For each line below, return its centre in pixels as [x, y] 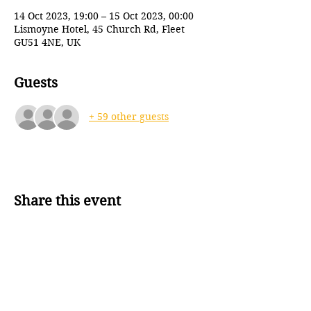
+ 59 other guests [129, 117]
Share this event [67, 201]
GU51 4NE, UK [47, 42]
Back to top [111, 278]
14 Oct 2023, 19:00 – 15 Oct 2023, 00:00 [104, 16]
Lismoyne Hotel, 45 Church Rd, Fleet [99, 29]
